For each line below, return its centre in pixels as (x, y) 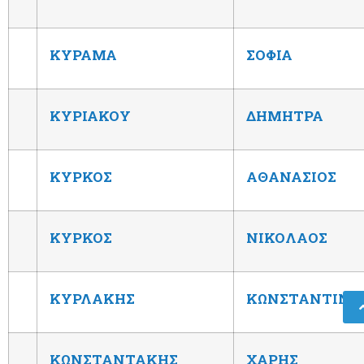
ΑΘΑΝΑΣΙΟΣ (291, 176)
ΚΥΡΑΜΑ (83, 54)
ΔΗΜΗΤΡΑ (285, 115)
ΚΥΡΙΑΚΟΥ (90, 115)
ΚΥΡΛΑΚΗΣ (92, 298)
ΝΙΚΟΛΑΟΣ (287, 237)
